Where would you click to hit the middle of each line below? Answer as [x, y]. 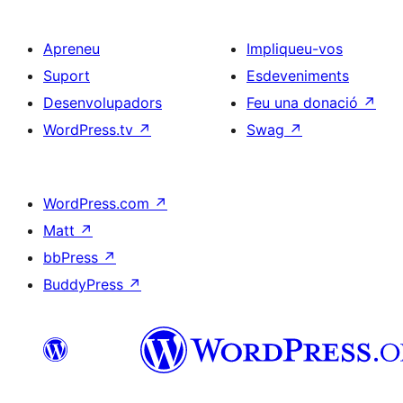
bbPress [73, 257]
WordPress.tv [90, 130]
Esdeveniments [298, 76]
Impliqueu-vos [295, 49]
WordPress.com [99, 203]
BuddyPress [85, 284]
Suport [67, 76]
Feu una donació [304, 103]
